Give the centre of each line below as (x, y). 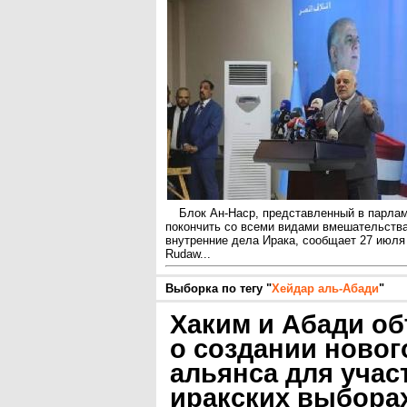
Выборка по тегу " (218, 288)
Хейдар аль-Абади (325, 288)
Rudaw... (188, 254)
